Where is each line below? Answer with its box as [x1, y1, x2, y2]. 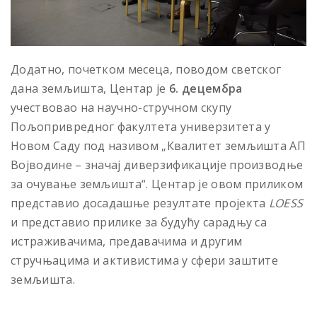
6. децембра [169, 81, 243, 97]
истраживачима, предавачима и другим [11, 234, 243, 250]
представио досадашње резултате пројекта [11, 195, 269, 212]
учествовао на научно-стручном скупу [11, 100, 232, 116]
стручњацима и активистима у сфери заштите [11, 253, 279, 269]
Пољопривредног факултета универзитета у [11, 119, 271, 135]
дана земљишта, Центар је [11, 81, 170, 97]
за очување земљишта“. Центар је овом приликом [11, 176, 304, 192]
